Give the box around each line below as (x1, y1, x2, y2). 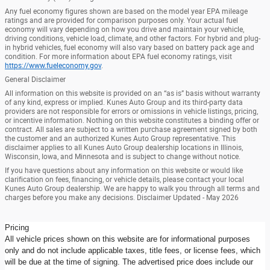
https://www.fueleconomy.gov (5, 61, 101, 70)
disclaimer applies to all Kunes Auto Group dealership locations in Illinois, (5, 143, 243, 152)
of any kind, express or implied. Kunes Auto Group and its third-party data (5, 98, 243, 107)
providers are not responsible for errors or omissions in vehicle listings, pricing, (5, 107, 258, 116)
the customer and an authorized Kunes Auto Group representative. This (5, 134, 236, 143)
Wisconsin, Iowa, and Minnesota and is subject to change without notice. (5, 152, 240, 161)
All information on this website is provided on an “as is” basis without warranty (5, 89, 260, 98)
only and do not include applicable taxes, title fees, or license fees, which (5, 245, 260, 255)
